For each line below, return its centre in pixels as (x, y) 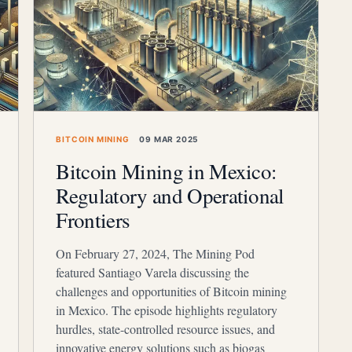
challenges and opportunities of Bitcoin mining (172, 291)
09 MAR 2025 (168, 139)
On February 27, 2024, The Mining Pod (156, 253)
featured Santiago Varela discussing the (153, 272)
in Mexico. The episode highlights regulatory (167, 310)
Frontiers (93, 220)
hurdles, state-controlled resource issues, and (166, 329)
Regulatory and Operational (170, 196)
